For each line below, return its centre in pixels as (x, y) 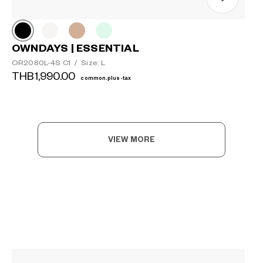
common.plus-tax (106, 78)
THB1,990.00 (45, 76)
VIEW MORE (131, 139)
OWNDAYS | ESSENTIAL (75, 48)
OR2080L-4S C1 (42, 63)
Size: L (93, 63)
